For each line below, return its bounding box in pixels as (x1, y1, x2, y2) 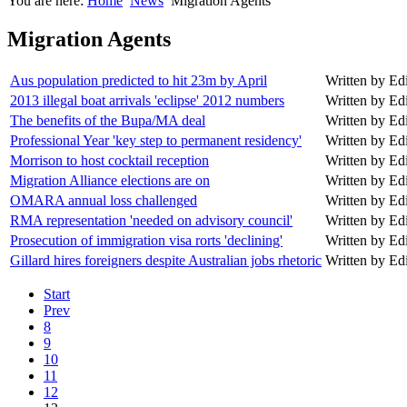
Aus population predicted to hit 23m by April (10, 72, 267, 88)
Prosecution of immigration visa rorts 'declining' (10, 232, 283, 248)
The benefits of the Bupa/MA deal (10, 112, 205, 128)
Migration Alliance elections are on (10, 172, 210, 188)
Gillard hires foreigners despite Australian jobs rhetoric (10, 252, 322, 268)
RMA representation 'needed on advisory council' (10, 212, 293, 228)
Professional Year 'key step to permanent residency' (10, 132, 302, 148)
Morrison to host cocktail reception (10, 152, 209, 168)
